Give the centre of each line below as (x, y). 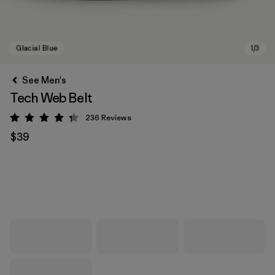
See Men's (44, 80)
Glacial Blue (52, 186)
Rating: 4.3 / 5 (74, 120)
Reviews (116, 118)
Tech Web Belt (51, 98)
